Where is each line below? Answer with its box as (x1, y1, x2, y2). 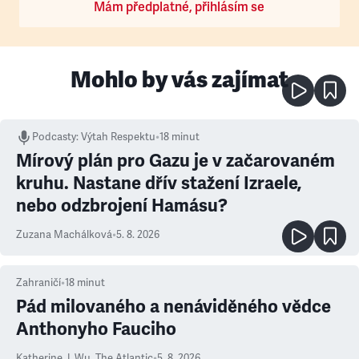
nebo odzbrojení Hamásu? (16, 195, 228, 216)
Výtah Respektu (81, 131, 155, 143)
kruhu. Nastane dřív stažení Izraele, (16, 172, 301, 194)
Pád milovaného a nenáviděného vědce (16, 296, 331, 317)
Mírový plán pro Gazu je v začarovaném (16, 150, 335, 171)
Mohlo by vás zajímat (71, 65, 288, 94)
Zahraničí (16, 276, 61, 289)
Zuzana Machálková (16, 228, 112, 241)
